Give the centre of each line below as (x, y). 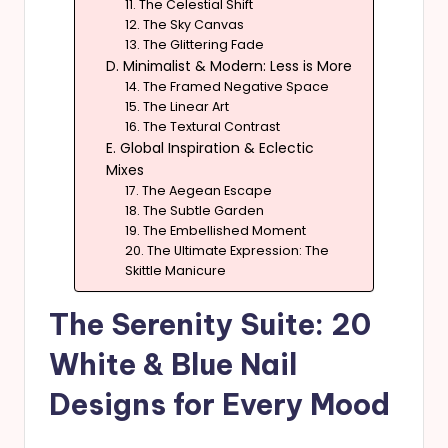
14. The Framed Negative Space (227, 87)
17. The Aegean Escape (199, 191)
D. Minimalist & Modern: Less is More (229, 66)
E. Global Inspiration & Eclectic (210, 148)
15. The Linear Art (177, 107)
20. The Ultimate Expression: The (227, 251)
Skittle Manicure (176, 271)
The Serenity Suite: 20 (210, 324)
